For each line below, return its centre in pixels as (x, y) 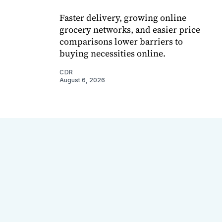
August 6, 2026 (82, 80)
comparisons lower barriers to (121, 42)
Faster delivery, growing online (123, 18)
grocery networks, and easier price (130, 30)
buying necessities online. (112, 54)
